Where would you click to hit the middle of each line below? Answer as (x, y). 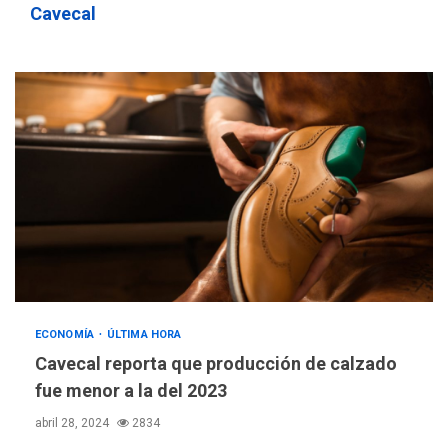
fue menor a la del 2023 (131, 391)
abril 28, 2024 (73, 423)
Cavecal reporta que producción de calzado (216, 364)
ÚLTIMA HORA (144, 335)
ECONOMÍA (66, 335)
